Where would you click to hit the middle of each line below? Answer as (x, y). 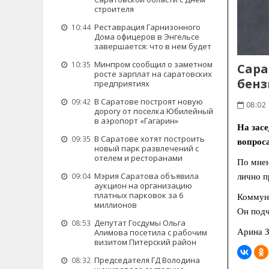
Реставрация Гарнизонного (147, 27)
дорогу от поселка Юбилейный (154, 111)
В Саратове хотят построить (150, 139)
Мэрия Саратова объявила (147, 176)
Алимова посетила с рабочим (151, 232)
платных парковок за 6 (139, 195)
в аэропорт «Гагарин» (136, 121)
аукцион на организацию (143, 186)
